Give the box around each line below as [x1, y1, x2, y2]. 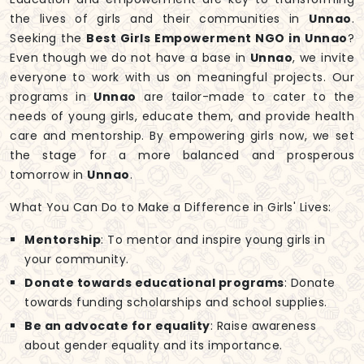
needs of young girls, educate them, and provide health [10, 108, 354, 125]
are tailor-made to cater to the [136, 89, 354, 106]
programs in [10, 89, 94, 106]
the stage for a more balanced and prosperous [10, 147, 354, 164]
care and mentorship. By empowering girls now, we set [10, 128, 354, 145]
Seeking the [10, 30, 87, 47]
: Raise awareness [210, 318, 316, 335]
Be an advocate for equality [24, 318, 210, 335]
